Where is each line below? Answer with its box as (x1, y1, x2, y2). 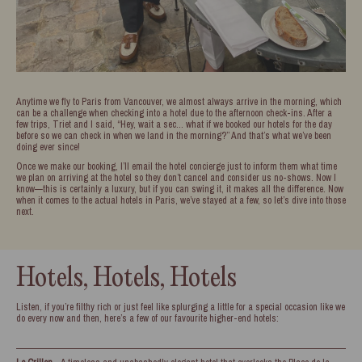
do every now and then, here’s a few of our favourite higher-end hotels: (16, 312, 279, 325)
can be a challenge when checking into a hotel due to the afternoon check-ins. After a (16, 107, 332, 120)
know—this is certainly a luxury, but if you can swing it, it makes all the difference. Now (16, 183, 343, 196)
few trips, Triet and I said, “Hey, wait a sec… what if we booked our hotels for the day (16, 118, 332, 131)
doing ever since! (16, 141, 80, 154)
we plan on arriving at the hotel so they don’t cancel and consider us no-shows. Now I (16, 171, 336, 184)
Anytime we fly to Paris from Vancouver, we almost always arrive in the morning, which (16, 95, 342, 108)
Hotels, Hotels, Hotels (16, 265, 237, 293)
